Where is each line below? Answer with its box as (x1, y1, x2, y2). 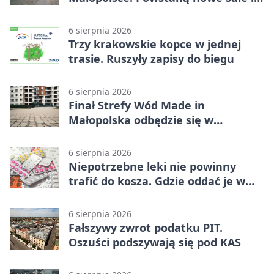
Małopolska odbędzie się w (68, 113, 213, 128)
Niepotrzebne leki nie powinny (68, 159, 236, 174)
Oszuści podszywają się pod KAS (68, 235, 241, 250)
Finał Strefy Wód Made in (68, 98, 205, 113)
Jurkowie (68, 127, 117, 143)
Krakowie (68, 188, 120, 204)
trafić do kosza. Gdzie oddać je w (68, 174, 245, 189)
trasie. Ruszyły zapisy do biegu (68, 51, 234, 67)
